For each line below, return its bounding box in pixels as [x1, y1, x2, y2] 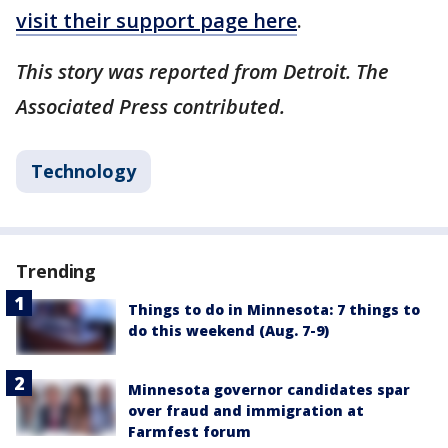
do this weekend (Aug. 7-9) [128, 321, 329, 341]
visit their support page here [16, 7, 297, 35]
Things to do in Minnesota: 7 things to [128, 300, 420, 320]
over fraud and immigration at [128, 401, 364, 421]
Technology [31, 159, 136, 184]
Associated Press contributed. [16, 93, 290, 121]
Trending [16, 259, 97, 284]
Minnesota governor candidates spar [128, 380, 410, 400]
